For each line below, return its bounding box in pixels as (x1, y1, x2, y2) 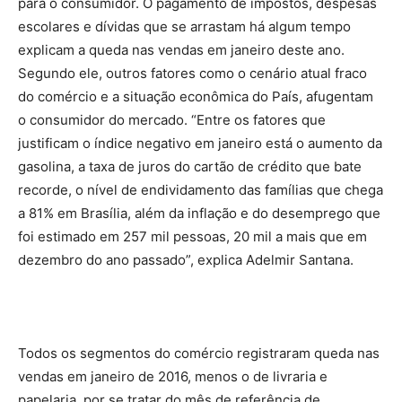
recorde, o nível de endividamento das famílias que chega (18, 181, 383, 199)
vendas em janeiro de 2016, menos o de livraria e (18, 368, 328, 386)
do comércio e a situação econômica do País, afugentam (18, 88, 373, 106)
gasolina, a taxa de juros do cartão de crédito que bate (18, 158, 362, 176)
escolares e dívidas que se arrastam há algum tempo (18, 18, 351, 36)
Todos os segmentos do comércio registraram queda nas (18, 345, 380, 363)
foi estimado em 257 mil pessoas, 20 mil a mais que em (18, 228, 367, 246)
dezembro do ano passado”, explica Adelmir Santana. (18, 251, 354, 269)
